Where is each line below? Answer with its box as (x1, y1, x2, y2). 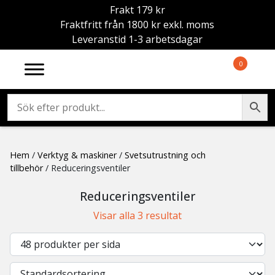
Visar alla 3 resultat (93, 209, 182, 223)
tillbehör (10, 162, 43, 174)
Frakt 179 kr (109, 3, 165, 17)
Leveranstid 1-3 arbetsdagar (72, 33, 203, 46)
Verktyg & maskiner (37, 149, 117, 161)
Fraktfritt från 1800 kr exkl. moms (60, 18, 215, 31)
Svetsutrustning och (125, 149, 206, 161)
